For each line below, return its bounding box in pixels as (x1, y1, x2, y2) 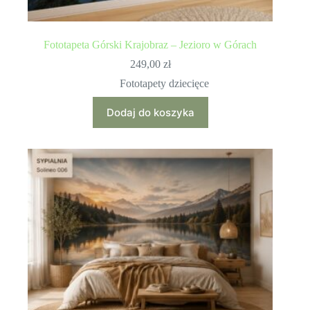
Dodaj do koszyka (106, 105, 194, 119)
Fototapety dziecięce (119, 77, 209, 89)
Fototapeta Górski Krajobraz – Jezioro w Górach (44, 38, 257, 51)
